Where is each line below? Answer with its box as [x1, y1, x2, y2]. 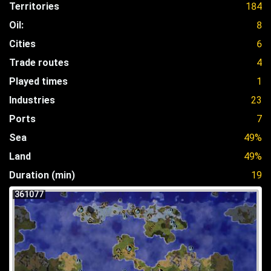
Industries [9, 94, 55, 106]
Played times [9, 75, 68, 87]
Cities [9, 38, 36, 50]
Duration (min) [9, 169, 75, 181]
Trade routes [9, 56, 69, 68]
